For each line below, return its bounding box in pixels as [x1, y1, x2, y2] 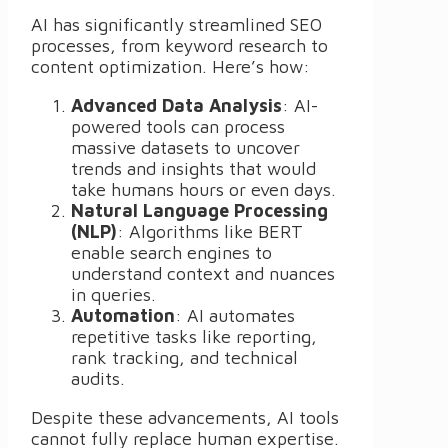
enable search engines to [71, 242, 272, 264]
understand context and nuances [71, 263, 335, 285]
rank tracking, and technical [71, 347, 298, 369]
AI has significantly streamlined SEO [31, 14, 322, 36]
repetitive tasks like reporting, [71, 326, 317, 348]
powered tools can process [71, 116, 285, 138]
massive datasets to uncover [71, 137, 300, 159]
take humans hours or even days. [71, 179, 336, 201]
